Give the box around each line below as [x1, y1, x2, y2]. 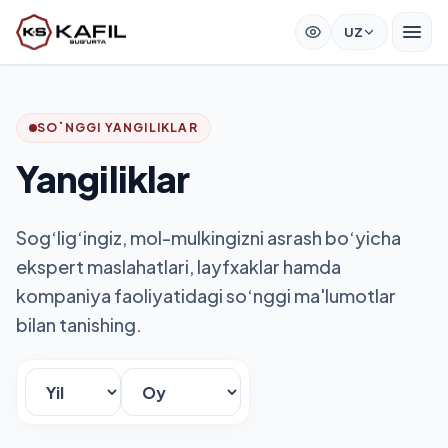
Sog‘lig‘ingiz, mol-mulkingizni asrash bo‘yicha [16, 226, 401, 249]
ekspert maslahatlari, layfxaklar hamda [16, 255, 341, 278]
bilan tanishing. [16, 313, 142, 336]
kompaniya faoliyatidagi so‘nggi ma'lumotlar [16, 284, 396, 307]
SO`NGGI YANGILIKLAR [37, 120, 198, 135]
